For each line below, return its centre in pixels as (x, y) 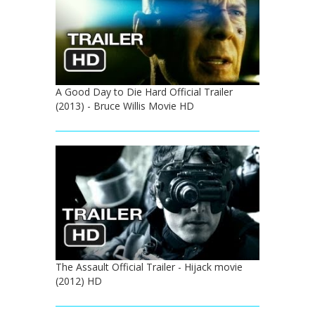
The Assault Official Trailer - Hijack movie (149, 266)
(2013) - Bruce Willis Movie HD (125, 105)
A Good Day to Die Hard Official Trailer (144, 91)
